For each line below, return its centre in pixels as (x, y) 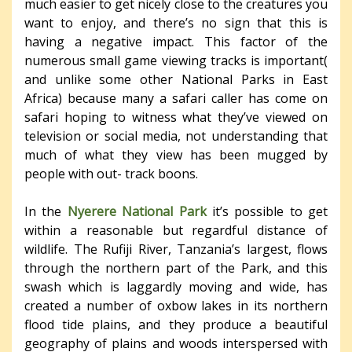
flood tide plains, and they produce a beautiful (176, 324)
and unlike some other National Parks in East (176, 79)
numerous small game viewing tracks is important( (176, 60)
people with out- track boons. (111, 173)
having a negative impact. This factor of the (176, 41)
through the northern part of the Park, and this (176, 268)
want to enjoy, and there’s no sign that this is (176, 22)
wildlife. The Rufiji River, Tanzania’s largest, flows (176, 249)
